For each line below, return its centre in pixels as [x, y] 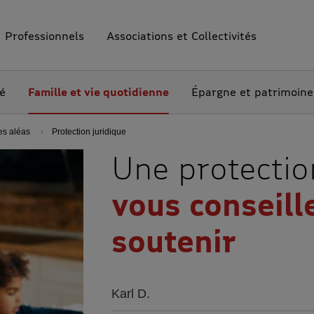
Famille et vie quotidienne [98, 91]
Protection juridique [89, 131]
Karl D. [131, 293]
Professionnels [45, 35]
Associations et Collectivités [182, 35]
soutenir [174, 240]
